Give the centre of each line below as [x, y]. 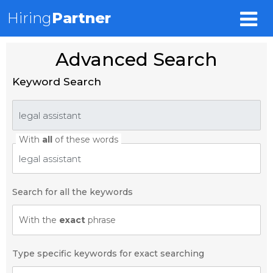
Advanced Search [136, 59]
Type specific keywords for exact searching [108, 253]
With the [39, 220]
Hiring [30, 18]
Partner [81, 18]
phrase [101, 220]
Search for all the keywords [73, 192]
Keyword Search [57, 82]
